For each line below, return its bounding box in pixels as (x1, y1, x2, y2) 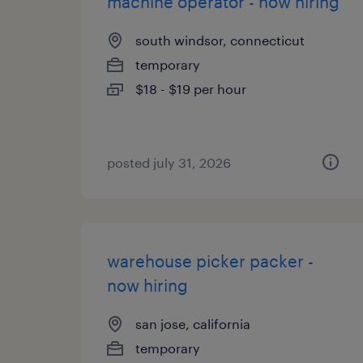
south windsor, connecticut (135, 32, 305, 48)
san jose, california (135, 316, 250, 331)
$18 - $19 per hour (135, 81, 246, 96)
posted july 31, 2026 (107, 155, 231, 170)
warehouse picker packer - (107, 251, 314, 271)
